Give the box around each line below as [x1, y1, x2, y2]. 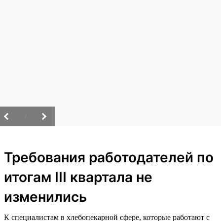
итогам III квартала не [4, 168, 152, 185]
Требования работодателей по [4, 148, 214, 166]
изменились [4, 188, 87, 205]
